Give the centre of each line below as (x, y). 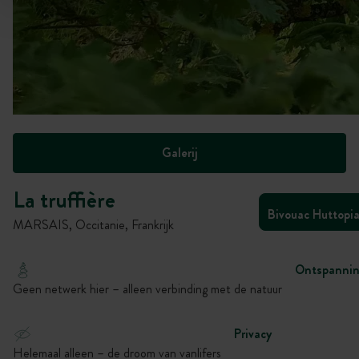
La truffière (64, 200)
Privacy (253, 334)
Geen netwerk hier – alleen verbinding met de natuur (147, 289)
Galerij (179, 153)
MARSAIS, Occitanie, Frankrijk (93, 225)
